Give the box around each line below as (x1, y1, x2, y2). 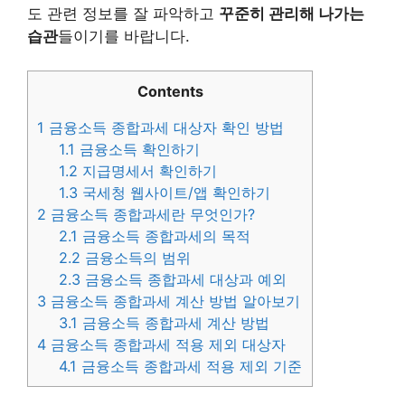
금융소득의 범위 (80, 249, 192, 268)
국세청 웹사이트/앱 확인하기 (78, 184, 271, 202)
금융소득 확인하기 (75, 140, 201, 159)
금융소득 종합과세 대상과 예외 (80, 270, 287, 289)
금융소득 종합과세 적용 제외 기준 (77, 357, 303, 376)
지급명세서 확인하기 (78, 162, 218, 181)
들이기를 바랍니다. (58, 26, 190, 45)
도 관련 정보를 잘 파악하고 (27, 4, 219, 23)
